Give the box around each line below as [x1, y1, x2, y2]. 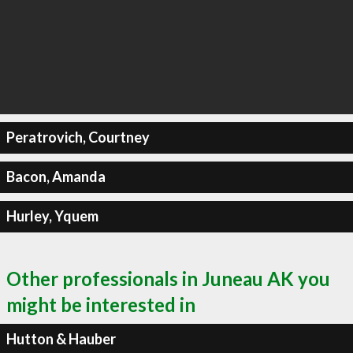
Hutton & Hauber [6, 330, 116, 347]
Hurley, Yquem [6, 207, 98, 225]
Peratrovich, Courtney [6, 128, 150, 146]
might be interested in [6, 292, 195, 316]
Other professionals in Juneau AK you [6, 266, 330, 290]
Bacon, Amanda [6, 168, 106, 185]
